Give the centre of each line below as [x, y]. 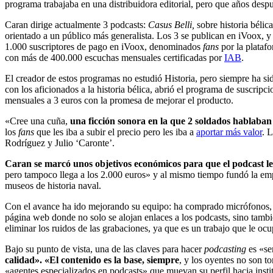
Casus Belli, [172, 24]
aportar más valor [229, 132]
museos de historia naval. [54, 185]
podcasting [225, 249]
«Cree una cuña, [37, 121]
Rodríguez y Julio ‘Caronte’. [60, 143]
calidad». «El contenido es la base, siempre [92, 260]
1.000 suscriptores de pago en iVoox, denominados [104, 46]
